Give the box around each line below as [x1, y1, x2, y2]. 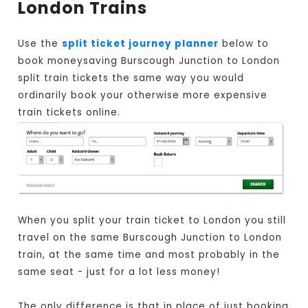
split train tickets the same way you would [18, 71, 245, 85]
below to [219, 37, 269, 51]
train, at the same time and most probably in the [18, 248, 280, 262]
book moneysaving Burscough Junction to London [18, 54, 280, 68]
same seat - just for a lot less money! [18, 265, 221, 279]
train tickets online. [18, 106, 121, 120]
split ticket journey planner [62, 37, 219, 51]
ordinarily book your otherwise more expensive [18, 89, 268, 102]
